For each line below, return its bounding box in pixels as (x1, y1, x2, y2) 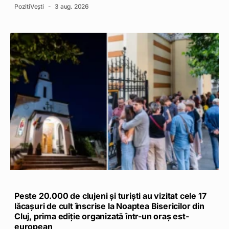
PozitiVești (14, 2, 45, 10)
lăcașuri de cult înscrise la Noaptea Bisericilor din (14, 201, 204, 212)
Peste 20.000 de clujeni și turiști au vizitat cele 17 (14, 191, 207, 201)
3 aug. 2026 (53, 2, 89, 10)
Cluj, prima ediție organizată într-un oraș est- (14, 211, 189, 222)
